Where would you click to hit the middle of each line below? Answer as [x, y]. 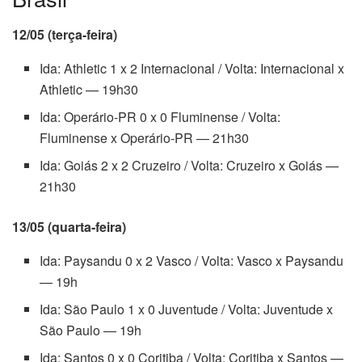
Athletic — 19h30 [89, 89]
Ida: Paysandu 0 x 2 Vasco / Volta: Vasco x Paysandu [192, 260]
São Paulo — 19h [91, 330]
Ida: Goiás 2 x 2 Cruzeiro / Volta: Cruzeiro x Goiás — [189, 165]
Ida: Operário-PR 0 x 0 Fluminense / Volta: [160, 116]
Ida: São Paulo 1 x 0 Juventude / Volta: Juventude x [187, 309]
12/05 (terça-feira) [65, 34]
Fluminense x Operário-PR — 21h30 [145, 137]
